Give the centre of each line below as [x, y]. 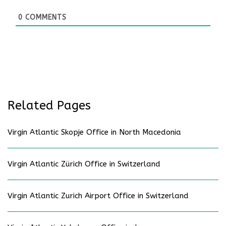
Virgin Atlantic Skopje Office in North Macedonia [94, 132]
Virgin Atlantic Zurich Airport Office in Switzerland [98, 196]
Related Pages [49, 106]
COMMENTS [45, 17]
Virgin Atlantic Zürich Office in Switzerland [84, 164]
